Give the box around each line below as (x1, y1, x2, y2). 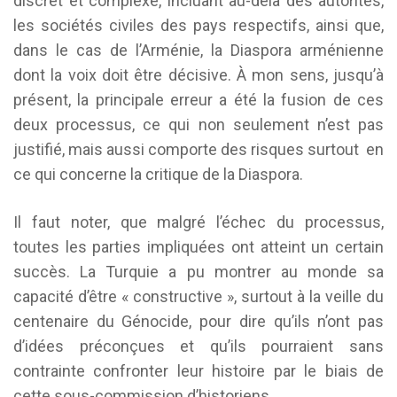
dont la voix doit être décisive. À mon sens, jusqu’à (13, 66, 384, 84)
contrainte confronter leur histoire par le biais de (13, 362, 384, 380)
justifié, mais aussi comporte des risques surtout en (13, 140, 384, 159)
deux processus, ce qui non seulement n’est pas (13, 115, 384, 134)
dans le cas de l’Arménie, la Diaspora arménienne (13, 41, 384, 59)
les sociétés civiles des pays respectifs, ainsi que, (13, 16, 384, 35)
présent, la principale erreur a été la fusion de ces (13, 90, 384, 109)
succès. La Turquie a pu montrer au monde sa (13, 262, 384, 281)
